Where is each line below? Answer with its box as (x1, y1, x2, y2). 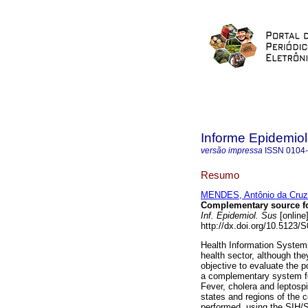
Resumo (201, 168, 239, 181)
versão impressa (201, 146, 263, 155)
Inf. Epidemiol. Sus (201, 210, 277, 221)
